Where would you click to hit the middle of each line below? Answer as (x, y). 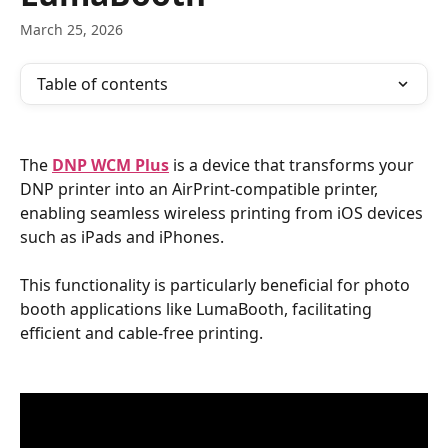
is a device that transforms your (293, 165)
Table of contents (102, 84)
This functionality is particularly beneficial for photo (217, 285)
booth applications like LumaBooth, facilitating (198, 309)
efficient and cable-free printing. (141, 333)
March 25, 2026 (71, 29)
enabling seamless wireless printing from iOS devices (223, 213)
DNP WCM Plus (110, 165)
